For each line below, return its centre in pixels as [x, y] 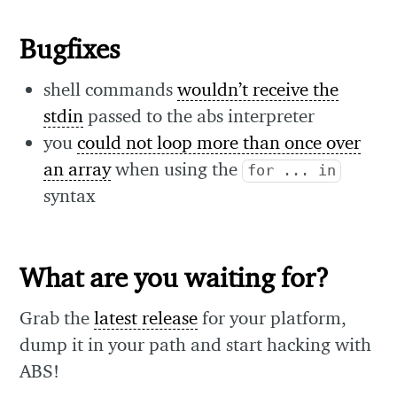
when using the [177, 168]
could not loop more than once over [219, 142]
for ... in [292, 170]
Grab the [57, 317]
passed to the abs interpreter [199, 115]
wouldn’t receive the [258, 89]
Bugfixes [70, 48]
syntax [70, 195]
